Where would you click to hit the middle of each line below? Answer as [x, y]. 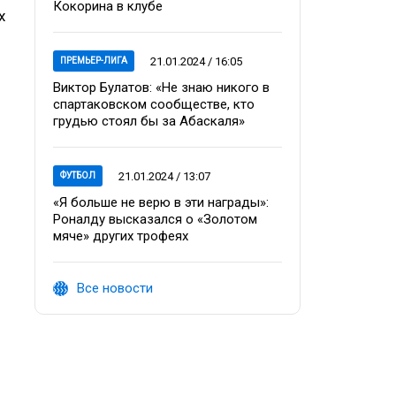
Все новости [115, 288]
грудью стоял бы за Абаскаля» [149, 121]
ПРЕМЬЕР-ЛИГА [94, 61]
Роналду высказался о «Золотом [155, 219]
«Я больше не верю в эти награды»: [161, 202]
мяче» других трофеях [121, 236]
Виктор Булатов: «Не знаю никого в [161, 88]
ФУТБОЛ [78, 175]
